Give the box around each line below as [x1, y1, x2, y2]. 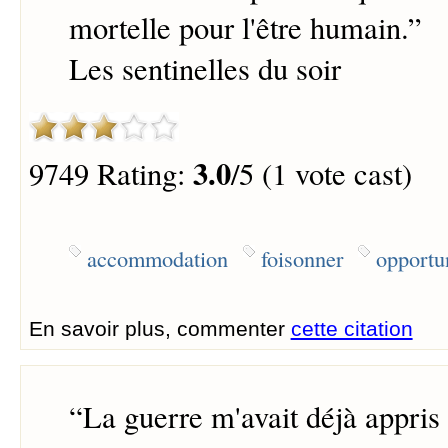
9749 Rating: [28, 152, 193, 194]
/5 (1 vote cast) [230, 152, 412, 194]
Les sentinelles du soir [68, 48, 341, 90]
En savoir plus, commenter [28, 316, 291, 340]
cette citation [290, 316, 413, 340]
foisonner [260, 242, 343, 273]
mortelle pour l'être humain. [68, 7, 408, 49]
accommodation [86, 242, 228, 273]
